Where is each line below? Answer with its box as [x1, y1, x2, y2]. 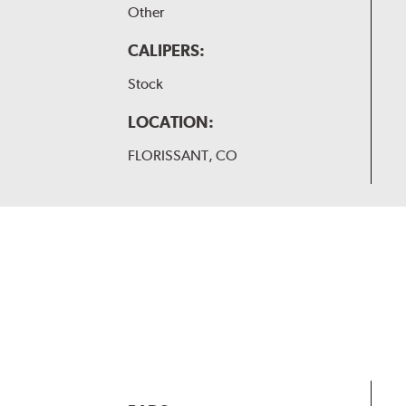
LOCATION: [127, 112, 214, 132]
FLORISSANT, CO [127, 147, 237, 165]
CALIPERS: [127, 41, 205, 61]
